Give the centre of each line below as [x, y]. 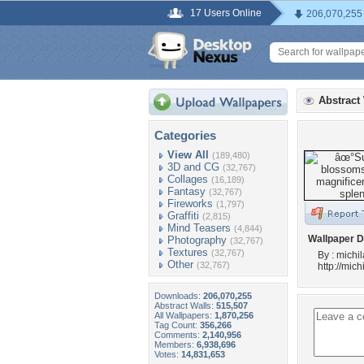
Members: [175, 344]
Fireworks [190, 204]
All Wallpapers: [184, 315]
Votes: [168, 354]
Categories [185, 135]
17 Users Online [226, 13]
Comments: [178, 335]
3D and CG [193, 167]
